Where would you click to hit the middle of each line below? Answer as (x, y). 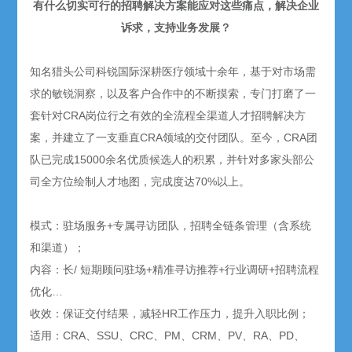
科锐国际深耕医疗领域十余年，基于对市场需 (206, 72)
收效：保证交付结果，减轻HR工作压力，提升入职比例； (170, 314)
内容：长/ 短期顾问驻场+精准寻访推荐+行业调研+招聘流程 (175, 270)
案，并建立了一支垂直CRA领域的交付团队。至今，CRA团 (174, 138)
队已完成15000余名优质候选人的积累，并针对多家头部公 (172, 160)
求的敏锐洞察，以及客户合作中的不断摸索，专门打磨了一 (173, 94)
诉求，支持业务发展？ (176, 28)
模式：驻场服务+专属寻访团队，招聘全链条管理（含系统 (171, 226)
